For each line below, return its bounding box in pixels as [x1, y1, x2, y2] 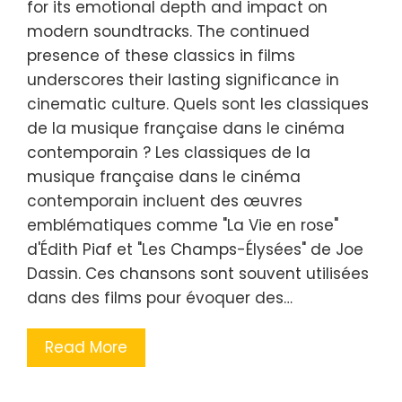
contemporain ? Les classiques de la [27, 141, 310, 163]
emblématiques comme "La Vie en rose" [27, 214, 338, 236]
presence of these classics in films [27, 44, 295, 66]
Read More [45, 336, 127, 358]
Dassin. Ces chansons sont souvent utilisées [27, 262, 369, 284]
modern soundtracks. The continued [27, 20, 310, 42]
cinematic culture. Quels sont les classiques [27, 92, 369, 115]
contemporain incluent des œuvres [27, 189, 302, 212]
